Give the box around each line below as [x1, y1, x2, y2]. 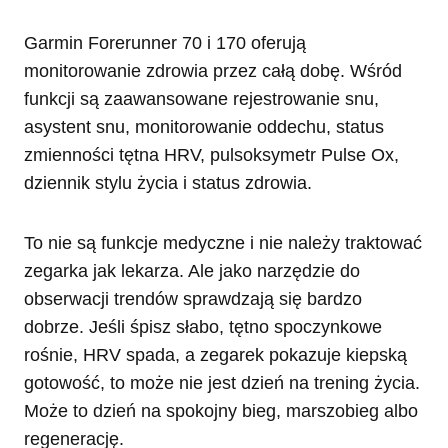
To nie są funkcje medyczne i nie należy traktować [24, 232, 422, 253]
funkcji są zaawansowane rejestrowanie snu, [24, 88, 379, 109]
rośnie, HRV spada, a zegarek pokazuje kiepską [24, 344, 407, 365]
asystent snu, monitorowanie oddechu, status [24, 116, 384, 137]
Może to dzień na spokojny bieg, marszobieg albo [24, 400, 418, 421]
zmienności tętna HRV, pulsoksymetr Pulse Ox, [24, 144, 399, 165]
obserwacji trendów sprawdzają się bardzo [24, 288, 362, 309]
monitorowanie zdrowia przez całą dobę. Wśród [24, 60, 402, 81]
